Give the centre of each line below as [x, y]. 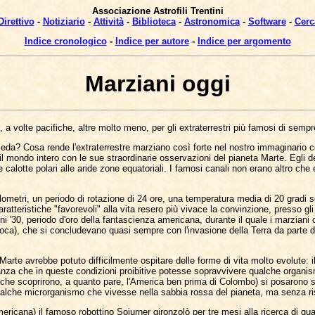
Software [267, 21]
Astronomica [212, 21]
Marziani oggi [157, 84]
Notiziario [64, 21]
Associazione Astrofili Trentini [157, 11]
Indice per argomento [244, 41]
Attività [108, 21]
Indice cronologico [65, 41]
